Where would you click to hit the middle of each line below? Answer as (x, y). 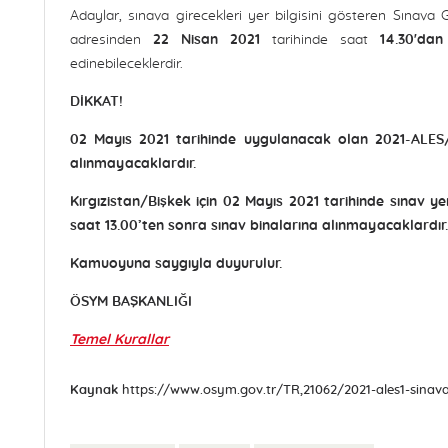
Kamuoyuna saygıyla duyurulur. (176, 264)
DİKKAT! (96, 102)
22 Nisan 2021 (206, 40)
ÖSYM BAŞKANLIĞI (131, 302)
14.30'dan (411, 40)
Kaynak (94, 390)
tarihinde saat (320, 40)
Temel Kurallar (119, 340)
